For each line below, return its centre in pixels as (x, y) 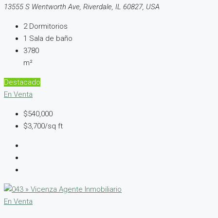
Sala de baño (51, 38)
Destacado (22, 82)
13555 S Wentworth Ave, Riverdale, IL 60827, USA (82, 7)
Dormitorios (48, 26)
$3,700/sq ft (43, 126)
